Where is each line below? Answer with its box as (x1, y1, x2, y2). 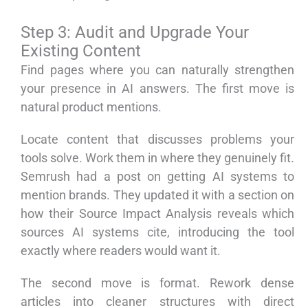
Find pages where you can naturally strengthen (21, 63, 294, 78)
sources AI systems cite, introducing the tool (21, 225, 294, 240)
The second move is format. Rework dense (21, 276, 294, 291)
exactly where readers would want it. (21, 243, 221, 258)
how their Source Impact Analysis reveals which (21, 206, 294, 221)
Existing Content (21, 41, 141, 61)
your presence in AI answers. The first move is (21, 81, 294, 96)
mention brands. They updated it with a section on (21, 188, 294, 203)
